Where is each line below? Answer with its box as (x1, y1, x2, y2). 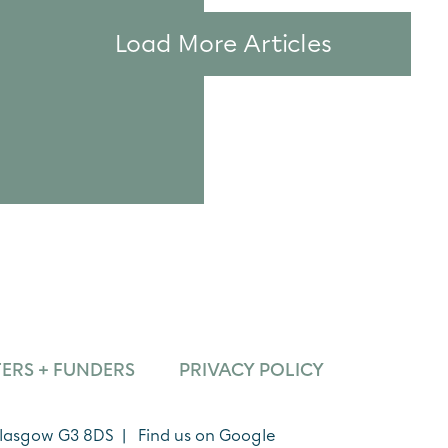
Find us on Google (138, 426, 276, 445)
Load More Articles (115, 29, 333, 58)
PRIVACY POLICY (179, 359, 324, 381)
